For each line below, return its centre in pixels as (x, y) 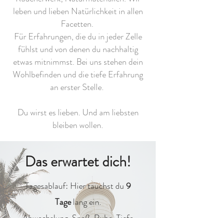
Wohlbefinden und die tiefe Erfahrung (78, 74)
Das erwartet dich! (78, 162)
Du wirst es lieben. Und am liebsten (78, 112)
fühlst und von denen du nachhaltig (78, 49)
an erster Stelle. (78, 87)
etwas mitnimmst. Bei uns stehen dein (78, 62)
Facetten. (78, 24)
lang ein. (86, 202)
